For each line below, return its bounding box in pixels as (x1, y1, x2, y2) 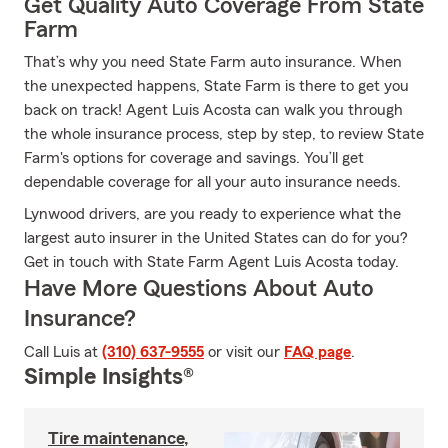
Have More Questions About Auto (24, 277, 374, 301)
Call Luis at (24, 344, 102, 360)
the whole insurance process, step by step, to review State (24, 126, 424, 142)
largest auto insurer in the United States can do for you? (24, 230, 408, 246)
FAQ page (284, 344, 351, 360)
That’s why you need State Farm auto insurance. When (24, 54, 402, 70)
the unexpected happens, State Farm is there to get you (24, 78, 409, 94)
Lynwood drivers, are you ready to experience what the (24, 206, 401, 222)
